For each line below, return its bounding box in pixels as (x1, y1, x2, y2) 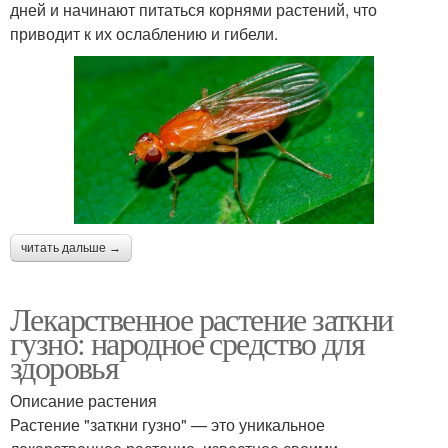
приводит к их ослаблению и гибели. (10, 21, 278, 45)
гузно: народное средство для (10, 321, 365, 365)
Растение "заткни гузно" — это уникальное (10, 413, 325, 437)
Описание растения (10, 389, 157, 413)
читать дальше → (21, 241, 121, 256)
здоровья (10, 345, 119, 389)
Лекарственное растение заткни (10, 297, 393, 341)
